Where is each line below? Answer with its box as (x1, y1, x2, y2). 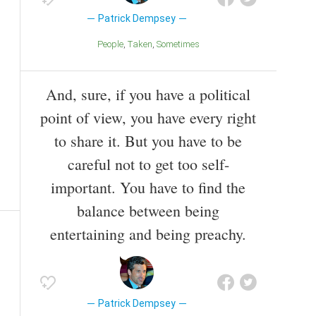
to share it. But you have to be (54, 130, 242, 151)
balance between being (77, 200, 219, 221)
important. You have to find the (51, 176, 245, 197)
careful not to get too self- (67, 153, 229, 174)
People (102, 39, 123, 50)
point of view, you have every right (40, 107, 256, 128)
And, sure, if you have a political (46, 83, 250, 104)
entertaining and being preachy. (50, 223, 246, 244)
